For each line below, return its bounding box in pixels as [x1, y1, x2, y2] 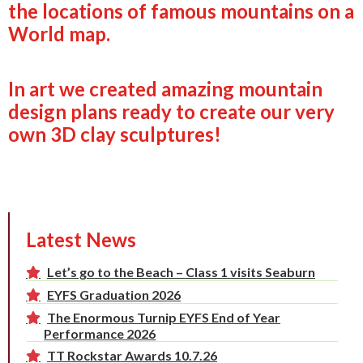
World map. [8, 22, 110, 45]
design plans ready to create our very [8, 100, 335, 123]
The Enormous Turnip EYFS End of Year [47, 310, 280, 325]
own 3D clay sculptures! [8, 122, 221, 146]
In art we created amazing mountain [8, 77, 322, 100]
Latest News [26, 228, 136, 251]
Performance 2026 [44, 326, 156, 341]
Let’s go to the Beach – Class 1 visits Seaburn [47, 264, 315, 280]
